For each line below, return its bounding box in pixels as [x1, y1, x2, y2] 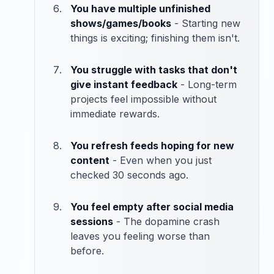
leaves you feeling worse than [70, 230, 210, 243]
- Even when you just [109, 154, 212, 167]
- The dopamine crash [113, 215, 220, 228]
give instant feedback [70, 78, 177, 91]
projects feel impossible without [70, 93, 217, 106]
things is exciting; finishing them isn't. [70, 32, 240, 45]
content [70, 154, 109, 167]
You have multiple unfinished [70, 2, 210, 15]
